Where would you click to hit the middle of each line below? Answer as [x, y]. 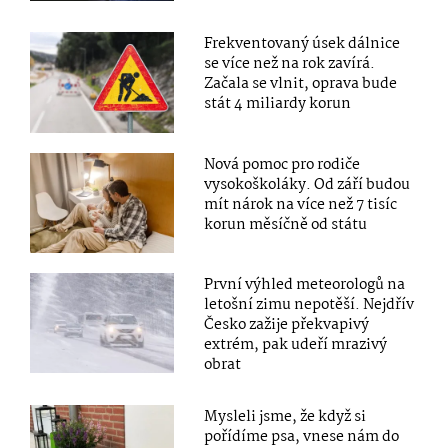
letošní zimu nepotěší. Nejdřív [309, 304]
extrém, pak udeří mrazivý [296, 344]
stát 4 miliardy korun [278, 104]
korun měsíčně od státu [286, 224]
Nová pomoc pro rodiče [282, 164]
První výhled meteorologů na [305, 284]
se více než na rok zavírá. [290, 64]
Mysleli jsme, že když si [285, 416]
